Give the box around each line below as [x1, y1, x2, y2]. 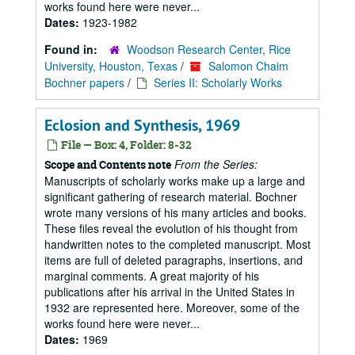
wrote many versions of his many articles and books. [44, 204, 307, 220]
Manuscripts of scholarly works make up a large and [44, 173, 305, 189]
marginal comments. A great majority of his [44, 268, 259, 284]
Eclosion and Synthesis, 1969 [44, 115, 240, 136]
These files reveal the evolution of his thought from [44, 220, 298, 236]
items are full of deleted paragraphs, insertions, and [44, 252, 303, 268]
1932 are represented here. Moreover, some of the [44, 300, 300, 315]
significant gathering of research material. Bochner [44, 189, 297, 204]
